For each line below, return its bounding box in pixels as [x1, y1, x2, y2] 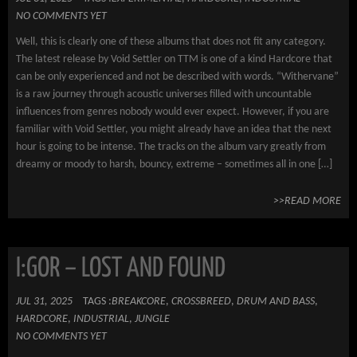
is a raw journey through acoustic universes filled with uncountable [16, 88, 312, 100]
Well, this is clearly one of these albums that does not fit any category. [16, 36, 326, 48]
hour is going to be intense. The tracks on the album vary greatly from [16, 141, 326, 153]
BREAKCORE [112, 296, 166, 308]
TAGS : [83, 296, 112, 308]
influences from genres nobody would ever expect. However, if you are [16, 106, 329, 118]
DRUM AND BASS [237, 296, 315, 308]
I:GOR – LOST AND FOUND [16, 256, 226, 282]
